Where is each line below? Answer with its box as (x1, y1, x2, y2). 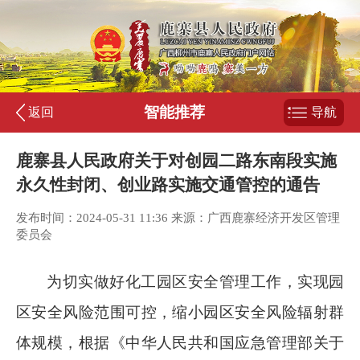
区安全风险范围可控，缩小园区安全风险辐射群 (16, 304, 344, 321)
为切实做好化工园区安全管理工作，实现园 (47, 273, 344, 291)
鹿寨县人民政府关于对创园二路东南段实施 (16, 151, 337, 170)
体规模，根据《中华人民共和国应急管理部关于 (16, 334, 344, 352)
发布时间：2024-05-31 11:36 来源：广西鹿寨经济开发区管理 (16, 211, 340, 225)
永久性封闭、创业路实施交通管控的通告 (16, 175, 320, 194)
